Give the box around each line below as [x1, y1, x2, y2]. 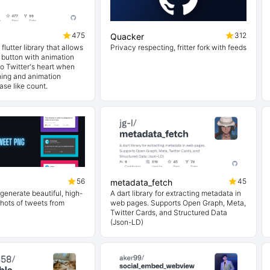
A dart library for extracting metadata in [110, 189, 241, 198]
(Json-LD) [110, 218, 143, 227]
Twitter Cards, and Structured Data [110, 208, 227, 217]
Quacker [110, 31, 144, 42]
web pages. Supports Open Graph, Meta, [110, 198, 246, 207]
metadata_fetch [110, 177, 172, 187]
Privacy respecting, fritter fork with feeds [110, 43, 246, 52]
